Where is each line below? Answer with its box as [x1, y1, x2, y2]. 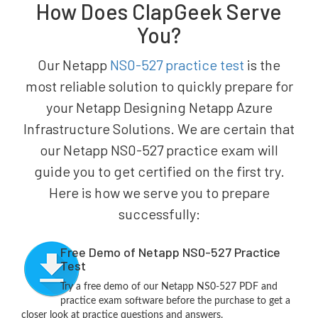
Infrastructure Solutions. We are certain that [23, 119, 295, 137]
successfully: [118, 204, 200, 222]
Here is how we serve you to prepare [48, 183, 270, 201]
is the [244, 55, 280, 73]
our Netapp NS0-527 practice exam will [40, 141, 278, 158]
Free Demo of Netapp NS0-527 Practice [60, 243, 280, 260]
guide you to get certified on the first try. [33, 162, 285, 180]
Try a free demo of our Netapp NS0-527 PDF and [60, 281, 278, 292]
